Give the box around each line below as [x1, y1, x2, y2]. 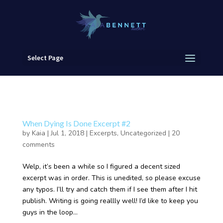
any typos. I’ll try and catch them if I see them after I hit [22, 185, 197, 194]
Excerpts [89, 128, 117, 138]
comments [22, 140, 55, 149]
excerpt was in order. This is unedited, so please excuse [22, 173, 201, 183]
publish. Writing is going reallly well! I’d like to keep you [22, 196, 198, 206]
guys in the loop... [22, 208, 78, 217]
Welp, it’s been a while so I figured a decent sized [22, 162, 180, 171]
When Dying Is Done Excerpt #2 [22, 118, 130, 128]
